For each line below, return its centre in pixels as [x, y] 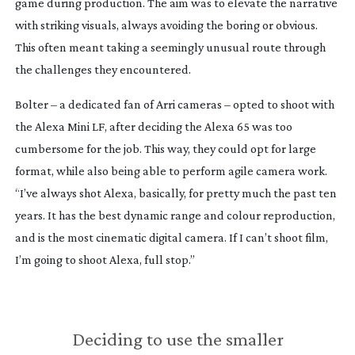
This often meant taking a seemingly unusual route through [170, 47]
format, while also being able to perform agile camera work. [171, 170]
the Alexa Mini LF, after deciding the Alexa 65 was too [153, 126]
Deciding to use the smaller [177, 338]
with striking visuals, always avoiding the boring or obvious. [166, 25]
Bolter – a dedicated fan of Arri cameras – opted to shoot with [174, 104]
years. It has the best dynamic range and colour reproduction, [175, 215]
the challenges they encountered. [103, 69]
